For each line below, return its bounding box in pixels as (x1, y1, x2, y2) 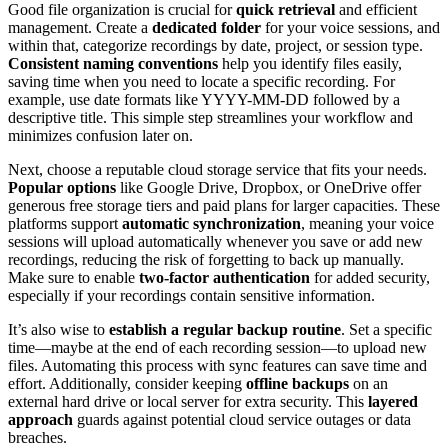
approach (8, 411, 73, 429)
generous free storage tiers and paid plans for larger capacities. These (8, 197, 440, 215)
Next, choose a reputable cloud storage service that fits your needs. (8, 161, 427, 179)
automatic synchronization (122, 215, 301, 233)
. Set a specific (341, 321, 432, 339)
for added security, (310, 269, 430, 287)
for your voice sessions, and (261, 19, 440, 37)
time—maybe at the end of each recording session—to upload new (8, 339, 427, 357)
